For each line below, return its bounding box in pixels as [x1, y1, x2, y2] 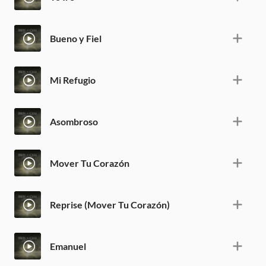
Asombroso [50, 115, 98, 127]
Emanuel [50, 240, 86, 252]
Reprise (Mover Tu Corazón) [50, 198, 170, 210]
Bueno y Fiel [50, 32, 102, 44]
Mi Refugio [50, 74, 96, 85]
